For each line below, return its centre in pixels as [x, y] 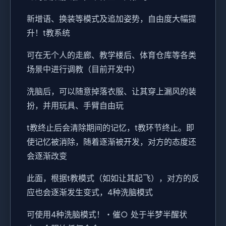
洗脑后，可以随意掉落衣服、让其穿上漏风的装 [111, 91]
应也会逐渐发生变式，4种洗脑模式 [90, 192]
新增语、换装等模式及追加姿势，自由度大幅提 [111, 18]
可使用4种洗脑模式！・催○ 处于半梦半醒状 [107, 214]
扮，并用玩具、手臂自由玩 [75, 105]
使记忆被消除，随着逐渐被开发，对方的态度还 [111, 142]
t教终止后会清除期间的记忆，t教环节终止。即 [110, 127]
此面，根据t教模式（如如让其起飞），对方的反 [113, 178]
